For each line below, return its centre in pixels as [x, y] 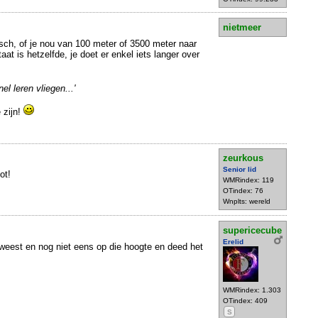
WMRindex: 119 [248, 180]
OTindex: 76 [243, 191]
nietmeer [242, 27]
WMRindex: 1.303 [252, 290]
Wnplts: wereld [247, 202]
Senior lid [240, 170]
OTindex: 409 [245, 300]
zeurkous [243, 158]
